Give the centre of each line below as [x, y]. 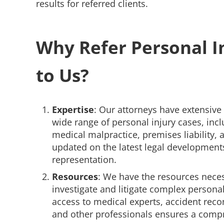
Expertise [73, 110]
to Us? [62, 75]
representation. [84, 160]
